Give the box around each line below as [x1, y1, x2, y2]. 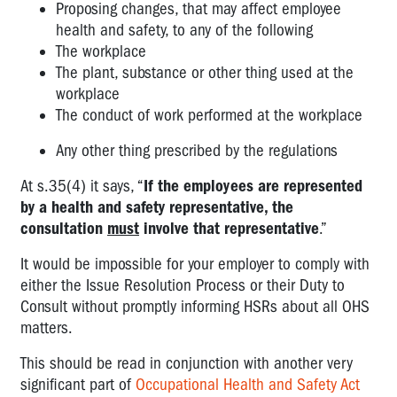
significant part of [20, 374, 136, 394]
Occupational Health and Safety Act [136, 374, 360, 394]
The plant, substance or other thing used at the [56, 62, 354, 82]
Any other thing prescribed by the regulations [56, 140, 338, 160]
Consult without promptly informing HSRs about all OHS [20, 296, 370, 316]
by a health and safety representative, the [20, 197, 293, 217]
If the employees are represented [144, 175, 362, 196]
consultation [20, 218, 107, 238]
